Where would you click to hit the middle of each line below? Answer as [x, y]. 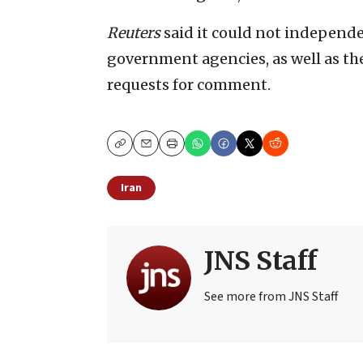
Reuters [134, 33]
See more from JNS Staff [271, 297]
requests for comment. [189, 85]
